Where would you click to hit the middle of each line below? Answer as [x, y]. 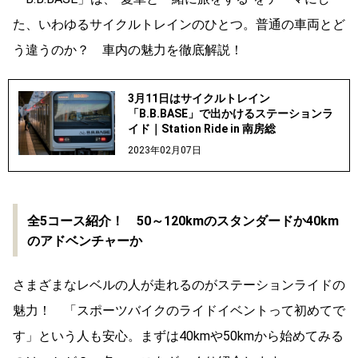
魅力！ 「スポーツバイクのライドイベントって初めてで [179, 310]
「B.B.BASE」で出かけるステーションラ [230, 113]
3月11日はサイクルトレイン [199, 98]
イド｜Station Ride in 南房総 [201, 128]
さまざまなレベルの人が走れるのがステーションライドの [179, 284]
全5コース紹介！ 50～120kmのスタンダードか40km [183, 221]
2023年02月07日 [164, 150]
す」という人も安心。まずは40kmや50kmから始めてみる [178, 336]
